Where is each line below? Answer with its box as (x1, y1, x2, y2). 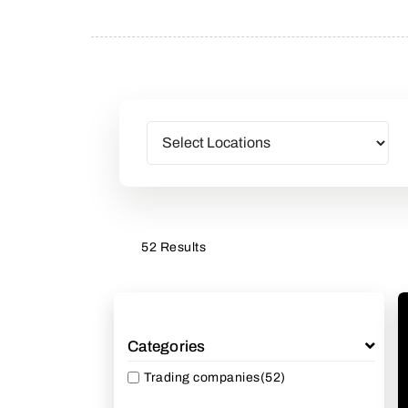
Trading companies (144, 371, 260, 385)
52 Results (141, 240, 206, 254)
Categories (127, 337, 206, 355)
